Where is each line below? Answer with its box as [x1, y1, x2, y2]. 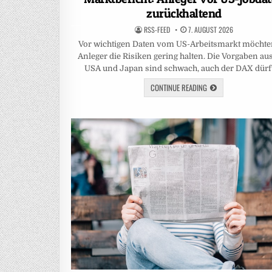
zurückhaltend [146, 6, 222, 21]
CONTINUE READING [151, 81, 208, 94]
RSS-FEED [143, 24, 170, 35]
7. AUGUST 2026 [186, 24, 233, 35]
